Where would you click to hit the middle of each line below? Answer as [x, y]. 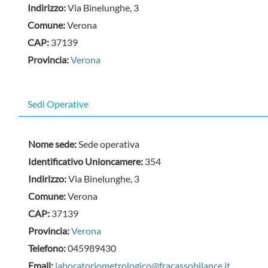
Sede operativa [109, 144]
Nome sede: [54, 144]
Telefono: [48, 248]
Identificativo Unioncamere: [87, 162]
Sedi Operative [58, 104]
